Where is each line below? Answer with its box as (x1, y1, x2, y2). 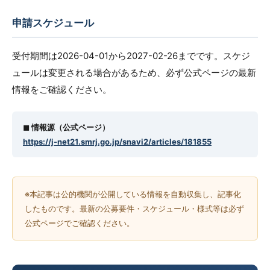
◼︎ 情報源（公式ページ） (23, 122, 110, 132)
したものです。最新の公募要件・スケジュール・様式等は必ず (25, 204, 244, 213)
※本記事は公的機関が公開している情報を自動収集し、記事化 (25, 189, 241, 199)
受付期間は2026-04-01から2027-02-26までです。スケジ (12, 50, 250, 61)
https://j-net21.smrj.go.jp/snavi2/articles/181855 (23, 137, 212, 146)
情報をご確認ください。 (12, 84, 111, 95)
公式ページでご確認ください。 (25, 218, 134, 228)
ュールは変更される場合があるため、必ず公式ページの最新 (12, 67, 256, 78)
